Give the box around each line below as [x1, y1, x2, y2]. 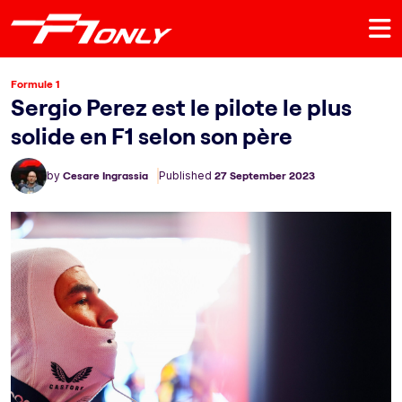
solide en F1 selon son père [11, 121, 293, 151]
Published [159, 169, 214, 182]
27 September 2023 [214, 169, 315, 182]
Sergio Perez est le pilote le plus [11, 92, 352, 122]
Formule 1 [11, 77, 60, 91]
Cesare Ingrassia [63, 169, 148, 182]
